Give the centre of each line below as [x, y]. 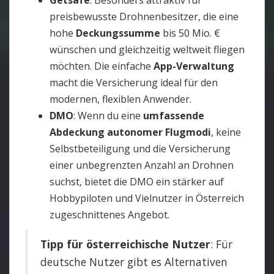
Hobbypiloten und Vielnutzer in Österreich [147, 198]
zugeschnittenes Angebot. [109, 215]
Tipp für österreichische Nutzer [125, 244]
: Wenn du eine [108, 116]
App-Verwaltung [194, 66]
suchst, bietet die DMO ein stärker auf [137, 182]
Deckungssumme [118, 33]
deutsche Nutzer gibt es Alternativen [134, 262]
